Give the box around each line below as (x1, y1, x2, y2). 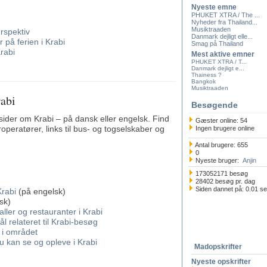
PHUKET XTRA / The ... (191, 11, 260, 18)
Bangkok (191, 78, 216, 85)
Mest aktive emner (191, 50, 254, 58)
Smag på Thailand (191, 40, 243, 47)
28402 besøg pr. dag (194, 178, 255, 185)
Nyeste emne (191, 3, 237, 11)
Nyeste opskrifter (191, 257, 251, 266)
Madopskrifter (194, 243, 242, 251)
